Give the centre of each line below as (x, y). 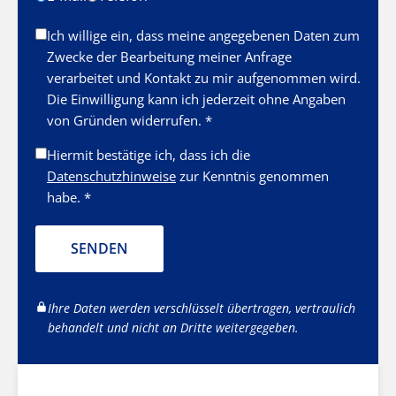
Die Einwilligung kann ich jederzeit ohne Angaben (196, 99)
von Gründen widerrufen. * (129, 120)
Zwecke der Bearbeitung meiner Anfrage (169, 56)
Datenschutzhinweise (111, 175)
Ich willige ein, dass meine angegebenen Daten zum (203, 35)
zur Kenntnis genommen (252, 175)
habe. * (69, 197)
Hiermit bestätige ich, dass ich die (148, 154)
